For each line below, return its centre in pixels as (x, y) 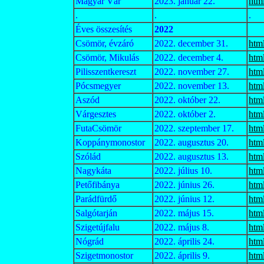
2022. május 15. (184, 213)
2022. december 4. (189, 57)
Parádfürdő (96, 199)
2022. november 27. (192, 72)
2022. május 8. (182, 227)
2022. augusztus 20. (192, 142)
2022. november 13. (192, 86)
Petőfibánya (98, 185)
